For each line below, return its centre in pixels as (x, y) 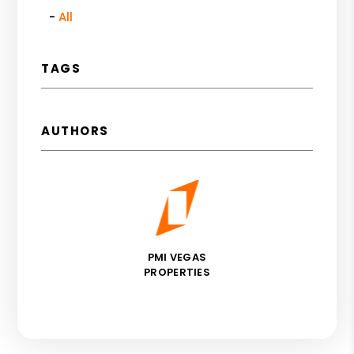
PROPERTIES (177, 272)
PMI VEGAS (177, 257)
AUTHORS (75, 130)
